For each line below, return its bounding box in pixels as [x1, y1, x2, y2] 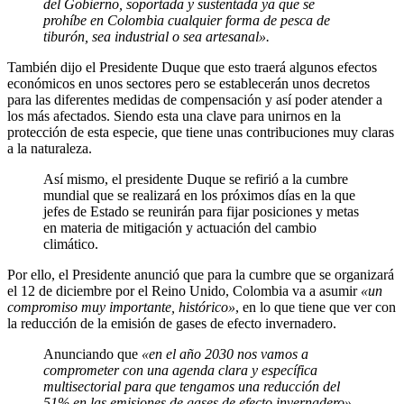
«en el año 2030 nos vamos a [142, 346, 308, 363]
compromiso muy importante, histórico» [7, 299, 235, 316]
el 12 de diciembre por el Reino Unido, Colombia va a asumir [7, 283, 361, 299]
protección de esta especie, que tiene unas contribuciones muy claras [7, 124, 394, 141]
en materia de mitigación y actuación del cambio [43, 220, 317, 236]
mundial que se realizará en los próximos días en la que [43, 188, 355, 204]
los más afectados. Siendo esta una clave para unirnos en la [7, 108, 341, 124]
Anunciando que [43, 346, 142, 363]
